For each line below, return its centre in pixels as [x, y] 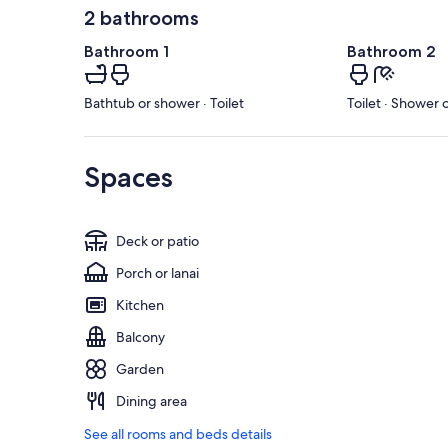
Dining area [151, 401]
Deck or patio [157, 241]
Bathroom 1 [126, 52]
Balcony [140, 337]
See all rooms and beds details [178, 434]
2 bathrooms [141, 18]
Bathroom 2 [391, 52]
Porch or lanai [157, 273]
